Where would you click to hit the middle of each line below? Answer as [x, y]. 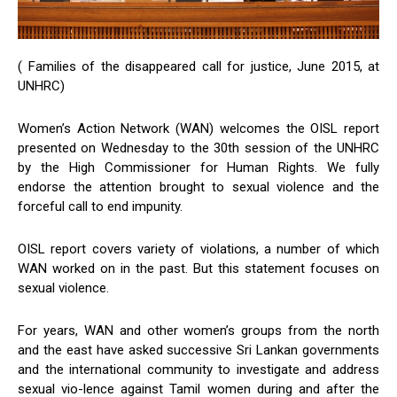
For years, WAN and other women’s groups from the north [198, 330]
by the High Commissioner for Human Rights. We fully [198, 167]
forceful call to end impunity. [100, 206]
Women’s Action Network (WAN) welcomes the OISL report [198, 128]
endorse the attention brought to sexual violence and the [198, 187]
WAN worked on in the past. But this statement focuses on [198, 268]
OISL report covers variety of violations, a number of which [198, 249]
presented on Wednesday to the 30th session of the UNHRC [198, 148]
